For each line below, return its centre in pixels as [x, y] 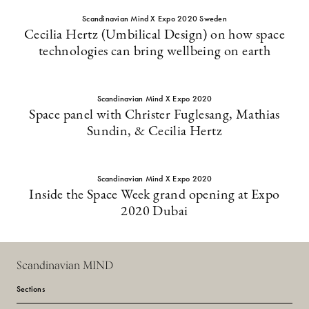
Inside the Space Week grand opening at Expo [154, 195]
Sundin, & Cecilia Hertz [154, 132]
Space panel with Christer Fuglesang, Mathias [154, 115]
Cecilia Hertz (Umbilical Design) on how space [154, 35]
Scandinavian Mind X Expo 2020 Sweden [154, 19]
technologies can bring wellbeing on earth [154, 52]
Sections [31, 289]
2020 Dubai [154, 212]
